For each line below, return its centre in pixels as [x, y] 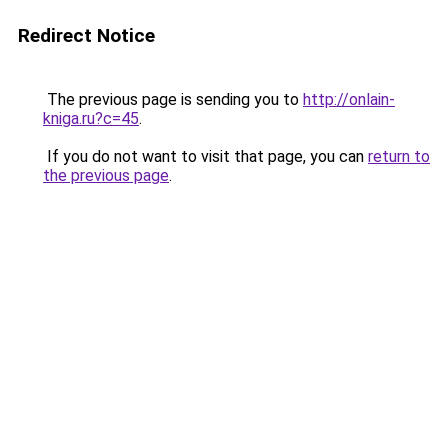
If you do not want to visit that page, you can [205, 156]
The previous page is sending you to [173, 99]
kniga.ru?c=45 [91, 118]
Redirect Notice [86, 35]
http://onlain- [349, 99]
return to [399, 156]
